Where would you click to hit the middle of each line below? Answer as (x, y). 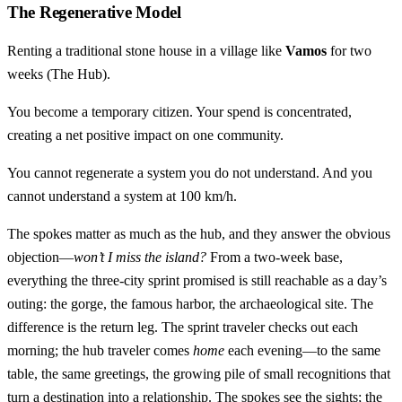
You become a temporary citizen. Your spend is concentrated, (179, 112)
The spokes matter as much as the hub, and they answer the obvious (199, 234)
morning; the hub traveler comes (100, 351)
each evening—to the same (302, 351)
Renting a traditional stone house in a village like (146, 51)
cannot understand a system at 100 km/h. (122, 197)
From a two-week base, (275, 258)
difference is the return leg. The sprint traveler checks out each (183, 328)
